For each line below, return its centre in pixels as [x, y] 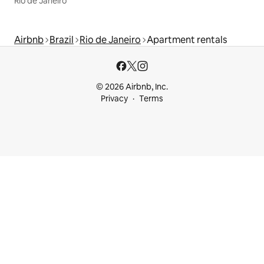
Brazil [62, 40]
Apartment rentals [187, 40]
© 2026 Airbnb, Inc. [132, 87]
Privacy [114, 99]
